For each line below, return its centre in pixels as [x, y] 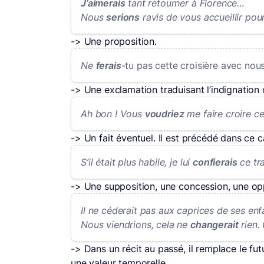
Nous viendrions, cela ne [136, 225]
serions [123, 17]
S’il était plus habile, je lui [137, 162]
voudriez [164, 114]
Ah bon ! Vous [113, 114]
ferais [108, 65]
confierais [215, 162]
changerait [214, 225]
